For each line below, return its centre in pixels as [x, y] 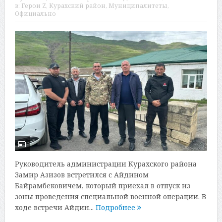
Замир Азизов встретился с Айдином [82, 174]
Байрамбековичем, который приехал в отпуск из [102, 185]
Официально [35, 13]
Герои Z [33, 5]
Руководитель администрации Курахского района [106, 164]
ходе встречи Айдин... [55, 207]
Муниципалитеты [138, 5]
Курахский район [77, 5]
